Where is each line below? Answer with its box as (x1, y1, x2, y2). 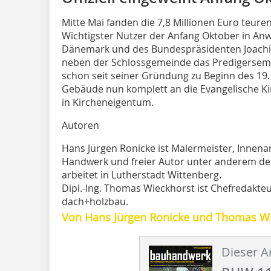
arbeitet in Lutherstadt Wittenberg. (62, 168, 221, 181)
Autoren (62, 118, 99, 132)
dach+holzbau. (62, 194, 128, 208)
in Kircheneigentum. (62, 95, 154, 109)
